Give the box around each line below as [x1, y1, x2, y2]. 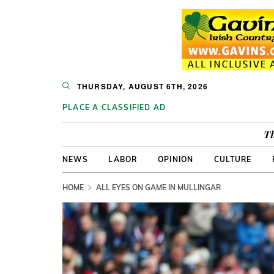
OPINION [157, 155, 194, 164]
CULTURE [213, 155, 252, 164]
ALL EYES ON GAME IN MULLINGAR [96, 183, 221, 192]
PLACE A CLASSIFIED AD [62, 103, 166, 112]
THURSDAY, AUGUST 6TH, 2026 [76, 81, 209, 92]
